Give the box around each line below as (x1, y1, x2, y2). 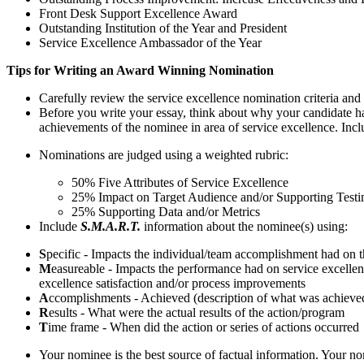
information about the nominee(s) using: (141, 219, 348, 234)
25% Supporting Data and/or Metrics (71, 205, 260, 219)
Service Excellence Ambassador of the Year (39, 36, 262, 50)
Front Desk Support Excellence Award (39, 6, 237, 21)
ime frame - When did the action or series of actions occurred (48, 320, 359, 335)
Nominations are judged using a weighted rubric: (39, 148, 288, 162)
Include (39, 219, 77, 234)
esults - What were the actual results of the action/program (49, 305, 344, 320)
